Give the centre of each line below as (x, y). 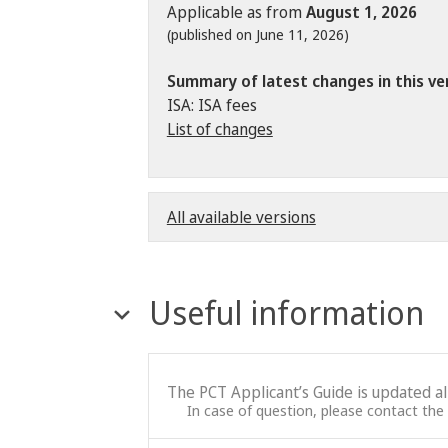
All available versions (241, 216)
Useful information (286, 312)
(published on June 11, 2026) (257, 34)
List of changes (219, 128)
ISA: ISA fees (211, 104)
